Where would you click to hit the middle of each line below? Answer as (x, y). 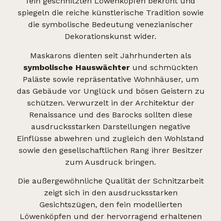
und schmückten (164, 67)
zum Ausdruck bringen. (110, 162)
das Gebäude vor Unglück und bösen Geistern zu (110, 91)
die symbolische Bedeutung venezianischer (110, 25)
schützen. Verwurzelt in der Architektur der (110, 103)
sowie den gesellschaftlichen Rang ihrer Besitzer (110, 150)
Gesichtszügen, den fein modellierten (110, 205)
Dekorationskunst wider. (110, 37)
